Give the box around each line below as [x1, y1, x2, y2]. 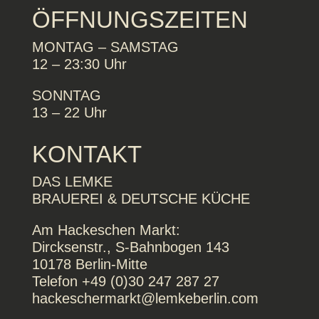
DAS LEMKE [31, 173, 113, 189]
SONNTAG [31, 87, 101, 103]
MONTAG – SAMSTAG [31, 38, 179, 55]
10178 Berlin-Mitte [31, 256, 147, 272]
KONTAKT [31, 140, 142, 167]
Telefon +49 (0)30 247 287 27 [31, 273, 219, 289]
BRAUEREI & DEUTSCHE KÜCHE [31, 190, 250, 206]
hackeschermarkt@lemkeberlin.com [31, 290, 258, 306]
